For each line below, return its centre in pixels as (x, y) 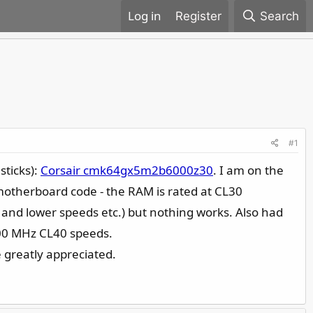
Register (198, 16)
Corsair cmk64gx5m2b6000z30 (127, 170)
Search (279, 16)
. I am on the (248, 170)
